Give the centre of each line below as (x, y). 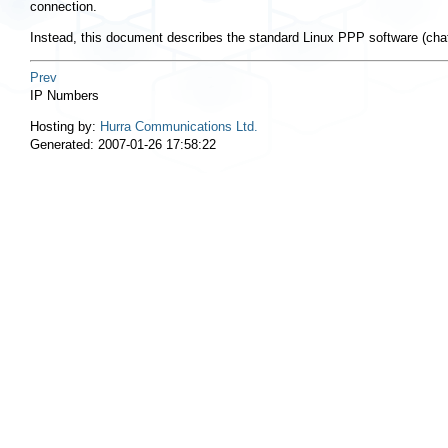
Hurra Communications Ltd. (179, 126)
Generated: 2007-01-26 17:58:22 (123, 144)
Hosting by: (65, 126)
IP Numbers (64, 95)
